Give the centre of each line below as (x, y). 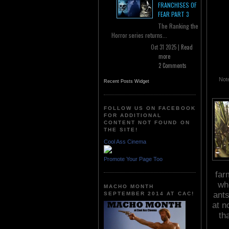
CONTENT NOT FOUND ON (147, 123)
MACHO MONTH (129, 186)
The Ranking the (178, 26)
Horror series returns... (139, 35)
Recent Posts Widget (127, 82)
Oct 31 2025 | (166, 47)
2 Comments (173, 66)
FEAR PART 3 (174, 14)
